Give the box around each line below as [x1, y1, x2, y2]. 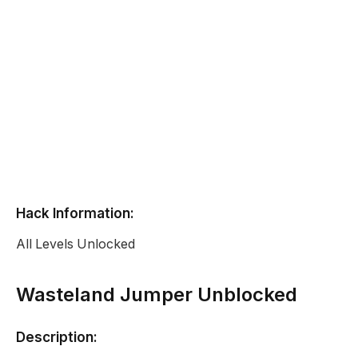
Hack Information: [16, 204, 134, 221]
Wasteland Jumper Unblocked [16, 282, 297, 306]
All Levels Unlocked [16, 236, 135, 252]
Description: [16, 328, 97, 345]
